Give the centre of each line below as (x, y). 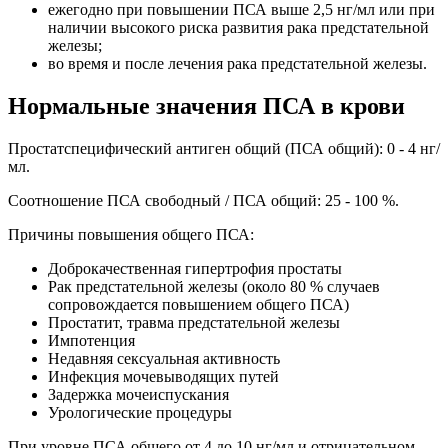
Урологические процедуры (140, 413)
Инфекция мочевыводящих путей (163, 377)
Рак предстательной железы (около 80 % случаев (214, 287)
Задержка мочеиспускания (138, 395)
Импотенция (91, 341)
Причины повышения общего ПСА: (131, 235)
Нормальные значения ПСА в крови (206, 106)
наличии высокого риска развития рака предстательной (238, 28)
